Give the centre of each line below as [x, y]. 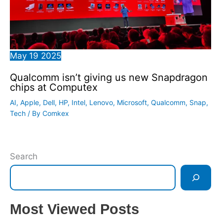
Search [24, 157]
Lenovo [101, 102]
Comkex [56, 113]
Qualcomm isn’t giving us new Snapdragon [109, 77]
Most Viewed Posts [74, 209]
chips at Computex [54, 87]
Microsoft [132, 102]
